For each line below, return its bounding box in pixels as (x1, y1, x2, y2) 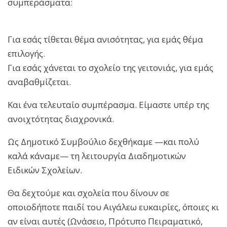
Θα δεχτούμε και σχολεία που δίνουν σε (8, 187, 169, 199)
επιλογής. (8, 48, 45, 60)
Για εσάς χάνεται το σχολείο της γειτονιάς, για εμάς (8, 62, 213, 74)
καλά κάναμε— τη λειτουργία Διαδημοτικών (8, 150, 186, 162)
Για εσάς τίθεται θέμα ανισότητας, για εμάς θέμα (8, 33, 203, 46)
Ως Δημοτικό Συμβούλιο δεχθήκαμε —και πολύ (8, 136, 199, 148)
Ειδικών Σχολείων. (8, 164, 84, 176)
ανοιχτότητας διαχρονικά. (8, 113, 116, 125)
